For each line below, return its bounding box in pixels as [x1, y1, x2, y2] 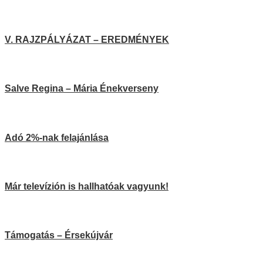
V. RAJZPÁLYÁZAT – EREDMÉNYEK [5, 35, 169, 45]
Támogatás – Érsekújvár [5, 230, 113, 241]
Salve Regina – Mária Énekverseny [5, 83, 159, 94]
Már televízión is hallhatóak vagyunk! [5, 181, 168, 191]
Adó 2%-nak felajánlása [5, 132, 109, 143]
